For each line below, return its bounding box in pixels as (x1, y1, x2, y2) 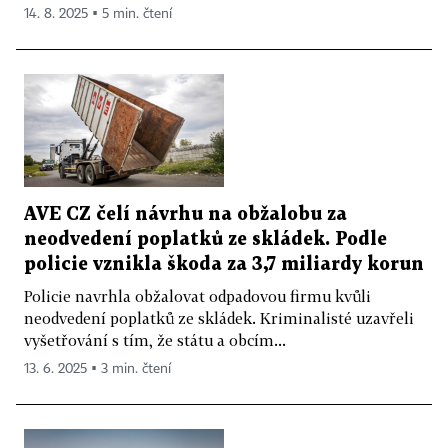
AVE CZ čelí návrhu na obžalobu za (24, 205, 347, 223)
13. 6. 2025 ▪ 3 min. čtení (24, 361, 171, 376)
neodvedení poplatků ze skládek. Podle (24, 230, 387, 248)
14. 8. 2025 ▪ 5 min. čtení (24, 7, 172, 22)
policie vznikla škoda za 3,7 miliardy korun (24, 255, 424, 273)
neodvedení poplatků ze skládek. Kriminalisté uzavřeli (24, 308, 414, 327)
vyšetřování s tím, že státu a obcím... (24, 330, 286, 349)
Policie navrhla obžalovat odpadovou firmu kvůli (24, 286, 371, 305)
